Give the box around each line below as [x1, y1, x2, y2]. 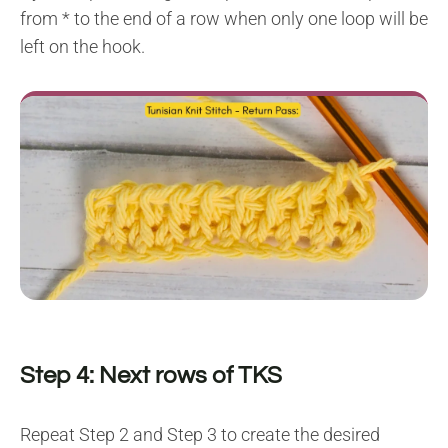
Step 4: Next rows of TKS [20, 362, 282, 388]
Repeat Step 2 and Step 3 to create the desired [20, 423, 380, 445]
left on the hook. [20, 35, 145, 57]
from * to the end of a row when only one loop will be [20, 7, 428, 29]
